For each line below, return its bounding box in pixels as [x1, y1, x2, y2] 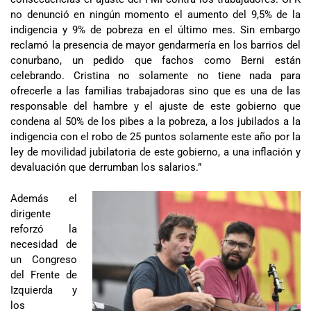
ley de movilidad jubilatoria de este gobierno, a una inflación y [10, 146, 301, 159]
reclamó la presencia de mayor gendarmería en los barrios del [10, 39, 301, 52]
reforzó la [10, 222, 77, 235]
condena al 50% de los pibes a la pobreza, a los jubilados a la [10, 115, 301, 128]
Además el [10, 192, 77, 205]
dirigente [10, 207, 51, 220]
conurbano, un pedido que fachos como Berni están [10, 54, 301, 67]
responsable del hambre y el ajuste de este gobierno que [10, 100, 301, 113]
